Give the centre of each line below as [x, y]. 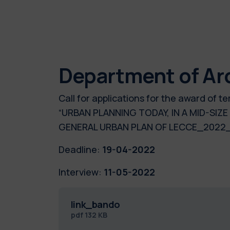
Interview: [80, 172]
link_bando [95, 204]
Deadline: [79, 149]
